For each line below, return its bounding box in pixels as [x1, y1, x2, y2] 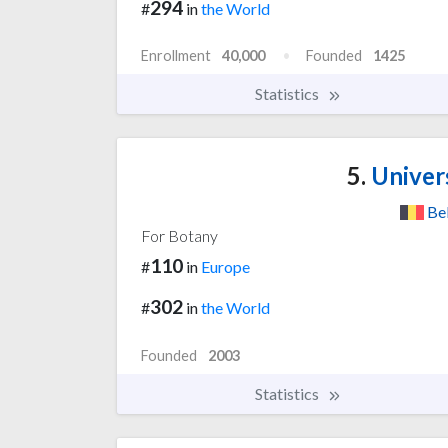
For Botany [141, 226, 218, 246]
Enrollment [141, 47, 211, 65]
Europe [201, 257, 250, 277]
